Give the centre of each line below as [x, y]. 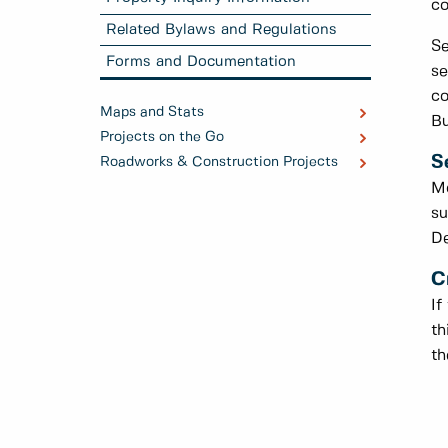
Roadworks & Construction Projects [219, 162]
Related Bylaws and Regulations [222, 29]
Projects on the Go [162, 137]
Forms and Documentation [201, 61]
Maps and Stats [152, 112]
